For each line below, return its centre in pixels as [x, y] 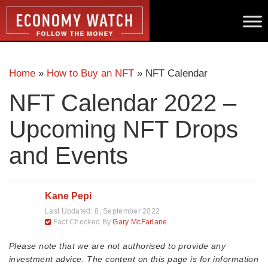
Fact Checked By [82, 222]
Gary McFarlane [140, 222]
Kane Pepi [68, 196]
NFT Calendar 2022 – [123, 103]
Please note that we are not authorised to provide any [118, 246]
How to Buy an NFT [90, 73]
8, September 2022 [127, 211]
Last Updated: [70, 211]
